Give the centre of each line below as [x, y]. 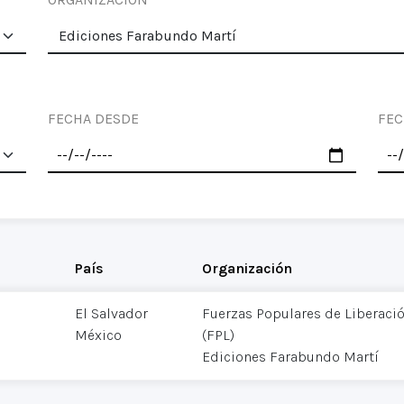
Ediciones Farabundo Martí [290, 357]
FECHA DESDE [93, 119]
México [98, 335]
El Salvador [111, 314]
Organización [247, 268]
